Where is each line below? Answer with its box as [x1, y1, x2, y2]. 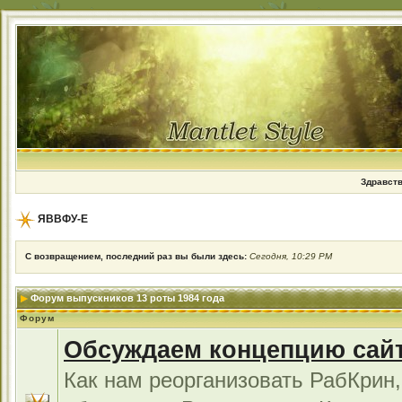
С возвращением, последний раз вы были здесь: [25, 251, 249, 261]
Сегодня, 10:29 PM [249, 251, 332, 261]
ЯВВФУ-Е [38, 213, 88, 226]
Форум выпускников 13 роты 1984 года [31, 293, 224, 303]
